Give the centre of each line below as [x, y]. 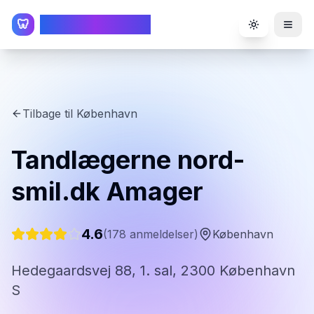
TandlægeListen [95, 25]
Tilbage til [49, 114]
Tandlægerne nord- [128, 160]
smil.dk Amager [107, 191]
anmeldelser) [162, 234]
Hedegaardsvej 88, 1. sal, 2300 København [153, 271]
